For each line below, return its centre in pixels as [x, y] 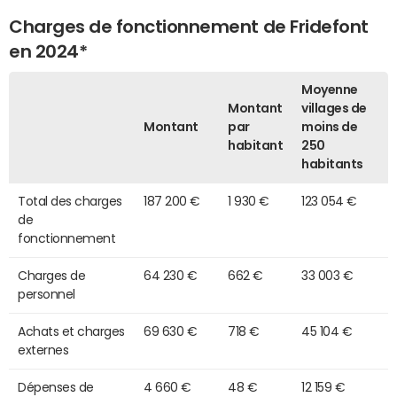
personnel [47, 294]
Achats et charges [71, 331]
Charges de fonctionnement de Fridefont [189, 26]
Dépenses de [56, 387]
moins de [330, 126]
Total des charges [70, 201]
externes [43, 350]
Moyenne [330, 89]
